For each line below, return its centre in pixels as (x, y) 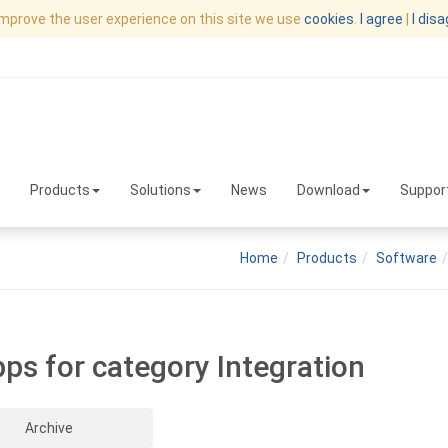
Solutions (160, 189)
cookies (329, 19)
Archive (49, 428)
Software (406, 258)
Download (328, 189)
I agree (381, 19)
